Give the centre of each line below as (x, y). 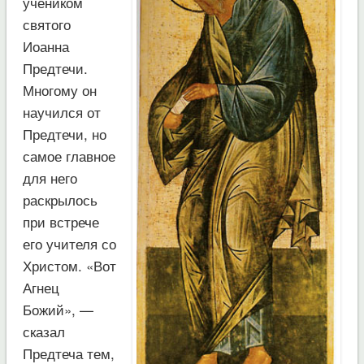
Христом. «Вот (69, 265)
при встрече (61, 221)
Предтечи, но (64, 133)
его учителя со (69, 243)
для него (50, 177)
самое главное (69, 155)
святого (46, 24)
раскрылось (60, 199)
